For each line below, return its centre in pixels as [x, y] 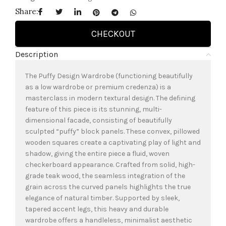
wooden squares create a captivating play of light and [113, 143]
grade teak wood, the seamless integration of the [105, 176]
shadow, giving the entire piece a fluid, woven [97, 154]
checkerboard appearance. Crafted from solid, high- [110, 165]
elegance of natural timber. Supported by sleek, [102, 198]
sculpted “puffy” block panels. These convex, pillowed [112, 132]
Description [37, 54]
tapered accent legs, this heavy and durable [97, 209]
